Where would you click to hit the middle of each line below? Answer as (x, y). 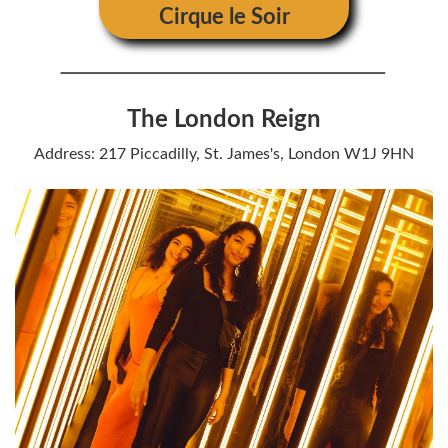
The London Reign (224, 119)
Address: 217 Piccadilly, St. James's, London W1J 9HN (224, 153)
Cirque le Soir (224, 16)
